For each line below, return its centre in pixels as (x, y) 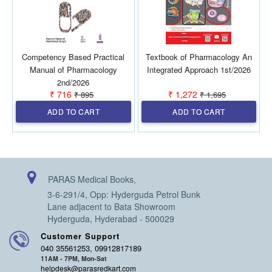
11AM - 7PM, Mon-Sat (74, 259)
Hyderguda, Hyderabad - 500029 (111, 219)
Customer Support (80, 236)
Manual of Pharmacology (73, 69)
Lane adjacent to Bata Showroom (111, 207)
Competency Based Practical (73, 56)
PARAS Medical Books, (92, 179)
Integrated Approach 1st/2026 (199, 69)
